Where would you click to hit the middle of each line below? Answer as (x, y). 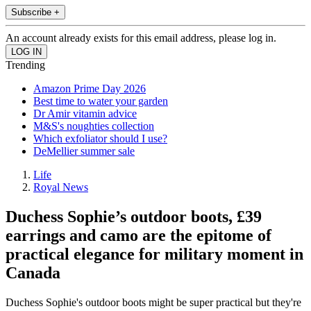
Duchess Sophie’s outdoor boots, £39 (134, 217)
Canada (33, 273)
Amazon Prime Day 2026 (90, 89)
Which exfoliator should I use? (100, 139)
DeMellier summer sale (84, 151)
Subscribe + (35, 12)
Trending (25, 65)
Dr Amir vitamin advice (85, 114)
